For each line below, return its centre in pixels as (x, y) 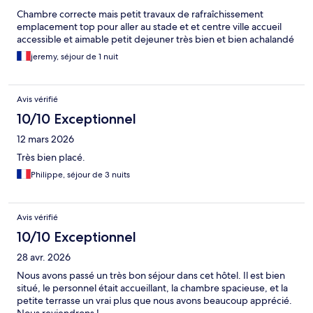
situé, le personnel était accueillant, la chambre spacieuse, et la (152, 288)
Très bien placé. (51, 158)
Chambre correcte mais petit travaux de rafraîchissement (140, 14)
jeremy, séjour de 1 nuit (74, 57)
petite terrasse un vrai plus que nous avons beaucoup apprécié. (154, 301)
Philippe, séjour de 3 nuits (80, 175)
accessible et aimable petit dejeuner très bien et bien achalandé (155, 39)
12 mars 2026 (45, 139)
